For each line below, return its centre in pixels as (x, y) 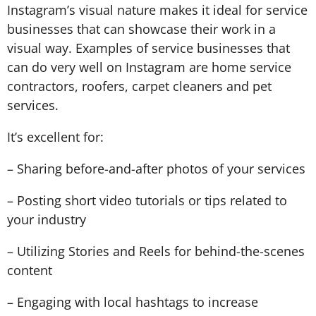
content (30, 270)
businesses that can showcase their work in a (141, 29)
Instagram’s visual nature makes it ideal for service (157, 10)
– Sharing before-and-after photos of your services (156, 169)
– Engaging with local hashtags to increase (133, 302)
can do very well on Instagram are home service (149, 67)
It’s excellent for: (55, 137)
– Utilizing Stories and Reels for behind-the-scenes (156, 251)
